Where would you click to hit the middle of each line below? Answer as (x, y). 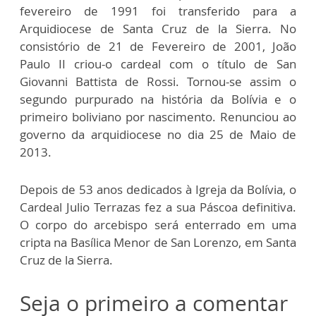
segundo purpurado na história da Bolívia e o (158, 99)
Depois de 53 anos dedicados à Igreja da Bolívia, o (158, 189)
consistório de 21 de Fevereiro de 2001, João (158, 46)
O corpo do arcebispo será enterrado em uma (158, 224)
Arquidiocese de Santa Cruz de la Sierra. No (158, 28)
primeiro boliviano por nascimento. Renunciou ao (158, 116)
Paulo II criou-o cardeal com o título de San (158, 63)
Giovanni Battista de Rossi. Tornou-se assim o (158, 81)
